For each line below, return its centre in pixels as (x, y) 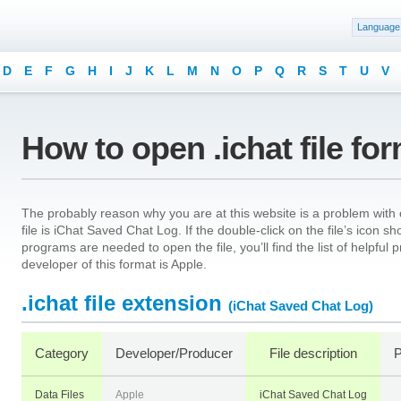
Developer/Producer (174, 353)
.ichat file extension (122, 303)
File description (313, 353)
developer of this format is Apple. (114, 264)
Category (62, 353)
